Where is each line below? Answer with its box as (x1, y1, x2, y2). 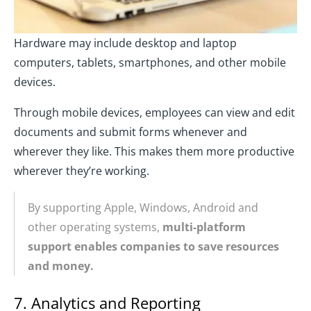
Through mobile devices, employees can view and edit (14, 105, 295, 121)
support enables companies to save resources (28, 239, 279, 255)
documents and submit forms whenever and (14, 124, 247, 140)
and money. (28, 258, 94, 274)
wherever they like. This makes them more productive (14, 144, 294, 160)
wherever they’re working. (14, 163, 149, 179)
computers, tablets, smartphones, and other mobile (14, 55, 286, 71)
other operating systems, (28, 219, 162, 235)
